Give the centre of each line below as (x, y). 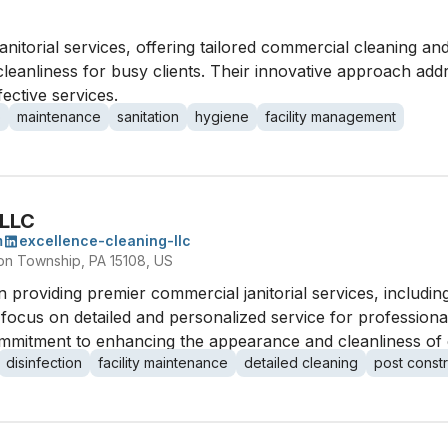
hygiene (222, 116)
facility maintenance (163, 362)
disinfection (44, 362)
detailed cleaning (301, 362)
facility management (330, 116)
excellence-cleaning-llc (105, 240)
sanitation (148, 116)
